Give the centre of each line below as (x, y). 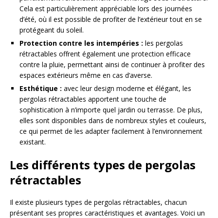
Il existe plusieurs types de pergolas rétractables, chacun (98, 202)
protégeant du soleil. (52, 30)
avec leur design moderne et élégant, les (127, 88)
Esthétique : (41, 88)
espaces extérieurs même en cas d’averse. (86, 75)
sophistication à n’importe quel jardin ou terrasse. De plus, (111, 109)
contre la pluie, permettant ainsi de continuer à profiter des (112, 64)
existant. (33, 142)
